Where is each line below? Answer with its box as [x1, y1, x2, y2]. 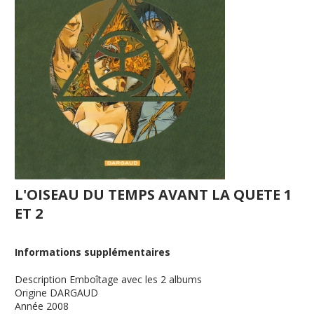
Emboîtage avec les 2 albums [69, 273, 203, 286]
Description [15, 273, 67, 286]
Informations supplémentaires [15, 245, 171, 259]
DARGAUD [50, 286, 99, 299]
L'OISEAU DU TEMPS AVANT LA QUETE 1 [15, 185, 292, 204]
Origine [15, 286, 48, 299]
